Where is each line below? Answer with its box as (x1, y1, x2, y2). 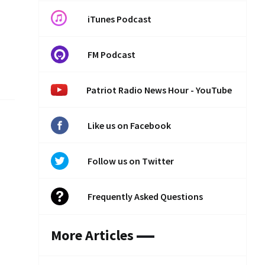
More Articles (51, 226, 134, 244)
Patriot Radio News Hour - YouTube (86, 84, 232, 96)
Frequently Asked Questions (88, 190, 203, 202)
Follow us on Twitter (88, 155, 174, 167)
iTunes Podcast (88, 13, 151, 25)
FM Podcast (88, 49, 135, 60)
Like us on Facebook (88, 119, 171, 131)
